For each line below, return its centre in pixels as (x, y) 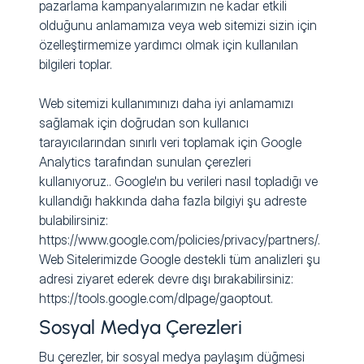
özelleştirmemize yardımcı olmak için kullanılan (169, 45)
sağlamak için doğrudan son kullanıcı (144, 123)
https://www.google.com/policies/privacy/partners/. (180, 240)
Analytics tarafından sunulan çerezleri (145, 162)
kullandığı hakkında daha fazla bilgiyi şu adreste (173, 201)
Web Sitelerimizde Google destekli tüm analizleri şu (180, 260)
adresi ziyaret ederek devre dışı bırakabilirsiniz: (166, 279)
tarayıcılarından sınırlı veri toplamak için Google (170, 143)
